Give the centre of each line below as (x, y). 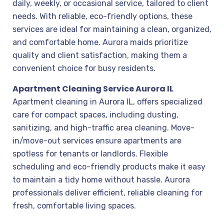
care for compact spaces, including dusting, (95, 115)
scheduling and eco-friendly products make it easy (109, 167)
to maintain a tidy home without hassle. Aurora (101, 180)
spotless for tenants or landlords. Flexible (90, 154)
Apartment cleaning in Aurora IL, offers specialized (107, 102)
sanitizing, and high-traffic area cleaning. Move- (103, 128)
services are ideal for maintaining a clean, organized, (112, 29)
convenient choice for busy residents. (84, 68)
